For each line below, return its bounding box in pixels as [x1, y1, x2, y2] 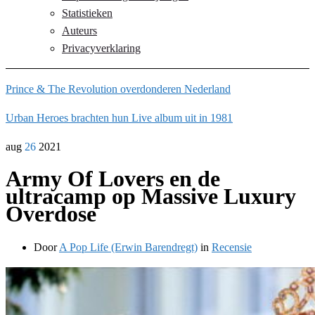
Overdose [6, 201, 96, 227]
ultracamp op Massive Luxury [6, 184, 296, 210]
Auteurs [62, 25, 97, 37]
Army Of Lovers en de [6, 166, 220, 192]
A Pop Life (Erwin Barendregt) [59, 240, 198, 253]
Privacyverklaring [62, 42, 141, 54]
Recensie [212, 240, 252, 253]
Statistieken [62, 7, 112, 19]
